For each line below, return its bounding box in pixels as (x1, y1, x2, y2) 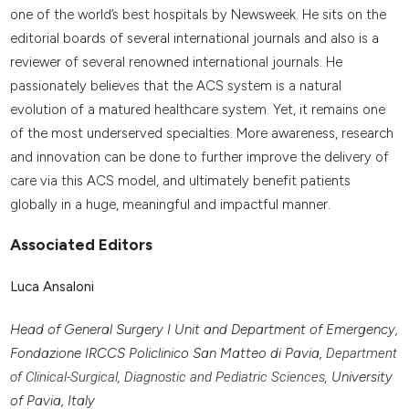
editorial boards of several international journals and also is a (9, 29, 379, 47)
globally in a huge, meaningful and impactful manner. (9, 195, 330, 213)
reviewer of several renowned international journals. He (9, 53, 342, 70)
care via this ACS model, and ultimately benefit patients (9, 172, 351, 189)
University (327, 369, 393, 386)
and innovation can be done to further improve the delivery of (9, 148, 389, 165)
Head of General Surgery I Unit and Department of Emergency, (9, 321, 398, 339)
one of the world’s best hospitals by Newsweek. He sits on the (9, 5, 386, 23)
